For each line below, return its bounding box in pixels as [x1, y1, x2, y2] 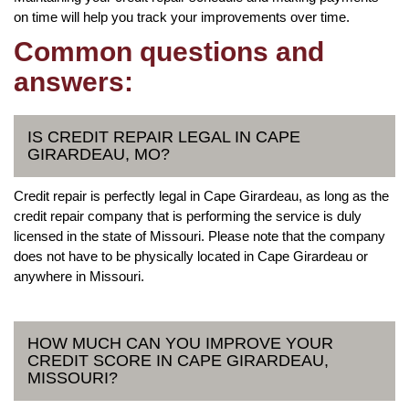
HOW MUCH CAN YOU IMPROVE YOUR [27, 333, 333, 352]
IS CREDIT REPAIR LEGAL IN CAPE [27, 127, 300, 146]
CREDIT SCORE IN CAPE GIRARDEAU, [27, 351, 329, 370]
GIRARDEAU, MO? [27, 144, 170, 163]
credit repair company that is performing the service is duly [14, 207, 362, 224]
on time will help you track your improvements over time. [14, 8, 350, 25]
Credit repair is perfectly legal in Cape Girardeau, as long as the [14, 187, 389, 204]
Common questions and [14, 36, 324, 67]
